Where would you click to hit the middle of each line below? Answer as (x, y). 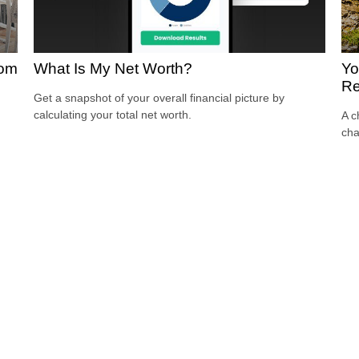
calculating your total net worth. (113, 115)
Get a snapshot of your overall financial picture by (159, 98)
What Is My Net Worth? (113, 69)
